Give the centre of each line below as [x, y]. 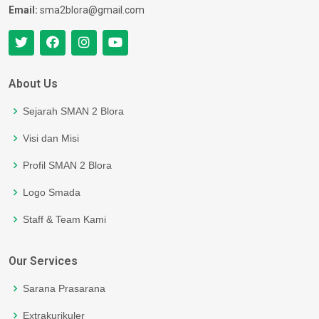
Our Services [43, 261]
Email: [23, 10]
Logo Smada [52, 192]
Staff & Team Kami [64, 219]
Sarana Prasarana [64, 288]
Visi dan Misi [51, 138]
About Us [33, 83]
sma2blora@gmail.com [91, 10]
